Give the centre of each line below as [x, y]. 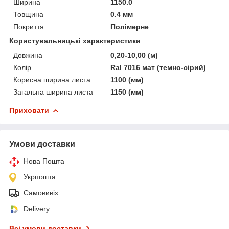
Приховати [29, 110]
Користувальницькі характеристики [75, 41]
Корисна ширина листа [52, 79]
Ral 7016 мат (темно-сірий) [158, 67]
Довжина [28, 55]
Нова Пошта [44, 161]
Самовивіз [41, 192]
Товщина [28, 14]
